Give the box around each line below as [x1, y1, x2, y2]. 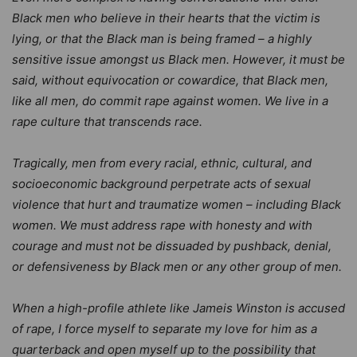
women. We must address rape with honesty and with [12, 217, 312, 233]
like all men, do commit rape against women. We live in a [12, 92, 328, 108]
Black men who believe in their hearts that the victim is [12, 10, 320, 25]
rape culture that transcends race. [12, 113, 202, 129]
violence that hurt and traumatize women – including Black [12, 196, 341, 212]
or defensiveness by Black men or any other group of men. [12, 258, 342, 274]
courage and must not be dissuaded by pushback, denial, [12, 237, 331, 253]
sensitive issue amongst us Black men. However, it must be [12, 51, 345, 67]
